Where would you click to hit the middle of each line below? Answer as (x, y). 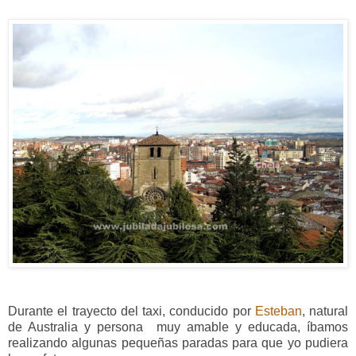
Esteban (278, 311)
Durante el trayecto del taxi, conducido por (132, 311)
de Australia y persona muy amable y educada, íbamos (178, 327)
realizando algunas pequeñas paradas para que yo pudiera (178, 343)
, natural (325, 311)
